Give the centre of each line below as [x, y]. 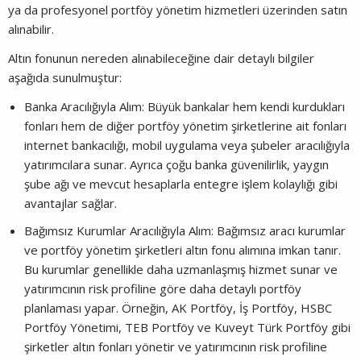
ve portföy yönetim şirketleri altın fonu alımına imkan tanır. [183, 249]
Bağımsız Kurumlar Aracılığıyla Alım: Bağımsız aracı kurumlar [185, 230]
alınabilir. [33, 29]
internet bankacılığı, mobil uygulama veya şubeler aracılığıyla [187, 145]
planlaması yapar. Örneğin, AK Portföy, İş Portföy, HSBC [178, 307]
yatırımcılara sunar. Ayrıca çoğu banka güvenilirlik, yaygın [176, 164]
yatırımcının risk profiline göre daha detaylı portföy [163, 288]
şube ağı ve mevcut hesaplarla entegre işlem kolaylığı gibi [181, 183]
